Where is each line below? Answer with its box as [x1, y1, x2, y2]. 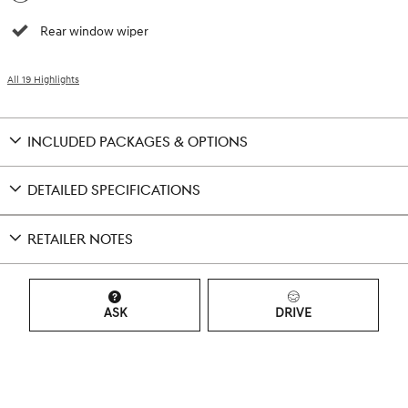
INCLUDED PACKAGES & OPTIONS [27, 133, 248, 151]
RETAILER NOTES [27, 230, 133, 249]
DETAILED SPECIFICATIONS [27, 181, 200, 199]
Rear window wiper [40, 23, 148, 39]
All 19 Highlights [7, 73, 79, 86]
